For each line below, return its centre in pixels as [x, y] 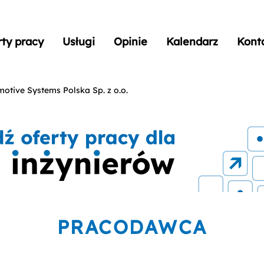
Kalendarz [192, 41]
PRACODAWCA [132, 227]
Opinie [131, 41]
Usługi [79, 41]
